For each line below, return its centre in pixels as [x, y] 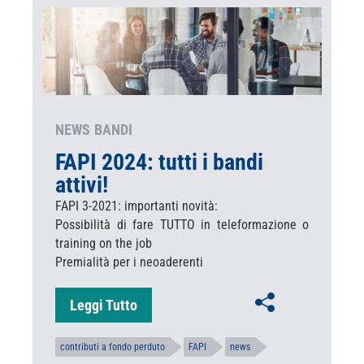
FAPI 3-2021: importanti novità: [136, 206]
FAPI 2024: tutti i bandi [159, 162]
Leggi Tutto [104, 305]
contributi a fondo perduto [113, 347]
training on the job [104, 243]
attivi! [82, 184]
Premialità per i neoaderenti [129, 262]
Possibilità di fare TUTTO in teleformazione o [182, 224]
